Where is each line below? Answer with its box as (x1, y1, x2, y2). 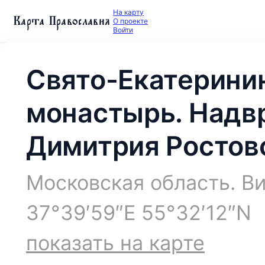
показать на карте (26, 231, 205, 255)
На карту (113, 8, 144, 17)
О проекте (113, 17, 148, 25)
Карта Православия (14, 10, 111, 31)
